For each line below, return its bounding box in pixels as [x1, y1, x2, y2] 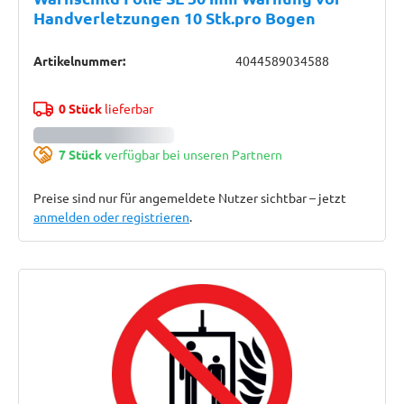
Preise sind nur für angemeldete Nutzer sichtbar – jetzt [33, 189, 346, 206]
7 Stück [58, 146, 102, 162]
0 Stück [58, 100, 102, 116]
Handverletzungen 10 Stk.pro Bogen [33, 7, 316, 28]
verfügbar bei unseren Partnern [101, 146, 282, 162]
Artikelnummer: [33, 52, 125, 69]
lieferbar [101, 100, 153, 116]
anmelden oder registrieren [33, 208, 189, 225]
